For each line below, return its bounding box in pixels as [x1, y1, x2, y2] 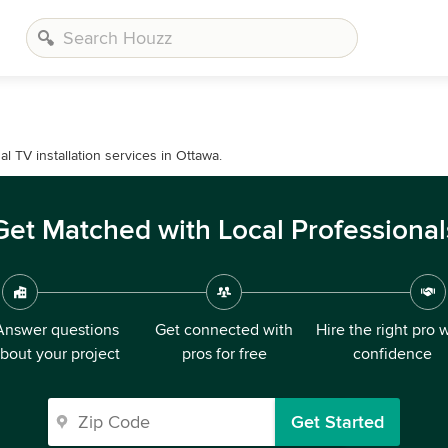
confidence [352, 344, 432, 364]
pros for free [181, 344, 267, 364]
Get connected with [155, 320, 293, 340]
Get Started [291, 411, 384, 433]
